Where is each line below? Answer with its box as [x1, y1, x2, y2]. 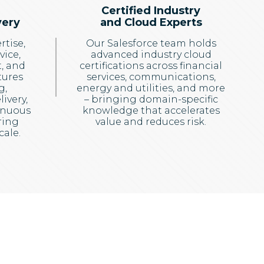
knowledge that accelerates [82, 105, 220, 116]
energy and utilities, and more [77, 82, 225, 94]
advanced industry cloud [90, 49, 212, 60]
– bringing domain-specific [84, 94, 218, 105]
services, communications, [86, 71, 216, 82]
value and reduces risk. [95, 116, 206, 127]
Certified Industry [101, 4, 200, 17]
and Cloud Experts [100, 16, 202, 29]
